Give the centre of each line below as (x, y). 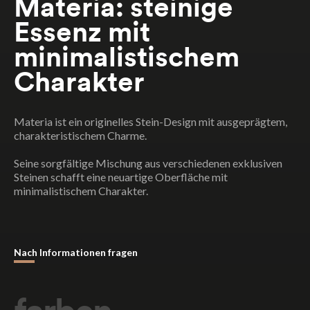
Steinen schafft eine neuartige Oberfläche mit (121, 176)
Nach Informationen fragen (76, 252)
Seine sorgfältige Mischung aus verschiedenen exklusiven (148, 163)
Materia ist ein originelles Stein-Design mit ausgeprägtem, (151, 121)
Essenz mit (82, 31)
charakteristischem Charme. (80, 135)
